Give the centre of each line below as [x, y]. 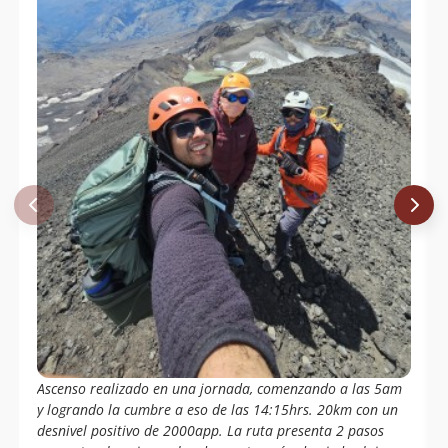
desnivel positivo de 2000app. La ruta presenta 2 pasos [210, 431]
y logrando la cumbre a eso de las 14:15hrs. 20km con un [217, 410]
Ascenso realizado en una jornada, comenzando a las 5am [219, 389]
